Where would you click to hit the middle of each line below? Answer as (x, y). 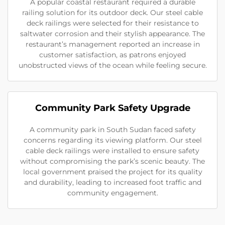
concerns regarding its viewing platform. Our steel (113, 140)
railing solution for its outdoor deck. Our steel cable (113, 13)
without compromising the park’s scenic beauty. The (113, 161)
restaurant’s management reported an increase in (113, 44)
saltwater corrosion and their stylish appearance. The (113, 34)
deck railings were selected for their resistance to (113, 23)
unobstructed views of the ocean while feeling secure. (113, 65)
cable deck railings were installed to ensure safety (113, 151)
